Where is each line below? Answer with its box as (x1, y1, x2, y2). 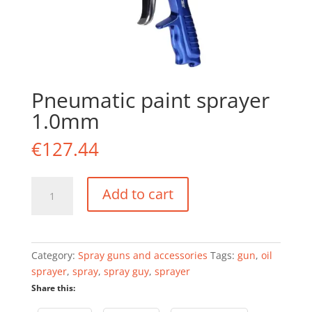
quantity (30, 242, 70, 256)
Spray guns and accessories (77, 249, 208, 263)
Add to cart (102, 185, 173, 204)
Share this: (31, 282, 75, 295)
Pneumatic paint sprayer (31, 86, 270, 115)
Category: (31, 249, 78, 263)
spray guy (103, 265, 149, 279)
